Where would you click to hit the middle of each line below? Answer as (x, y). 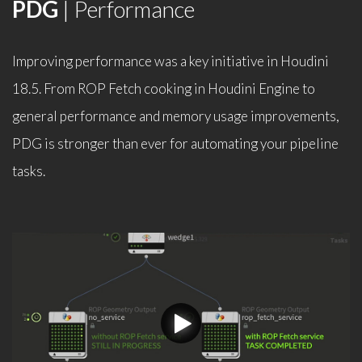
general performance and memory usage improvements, (176, 116)
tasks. (29, 170)
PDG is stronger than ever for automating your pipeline (175, 143)
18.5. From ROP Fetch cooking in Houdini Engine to (164, 88)
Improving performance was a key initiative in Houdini (170, 61)
